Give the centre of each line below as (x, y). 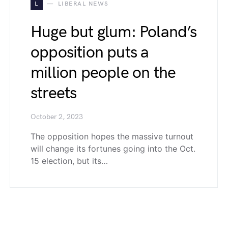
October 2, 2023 (57, 117)
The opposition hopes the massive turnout (112, 136)
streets (54, 93)
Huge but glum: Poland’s (114, 32)
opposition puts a (90, 53)
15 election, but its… (69, 161)
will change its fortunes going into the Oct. (113, 149)
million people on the (103, 73)
